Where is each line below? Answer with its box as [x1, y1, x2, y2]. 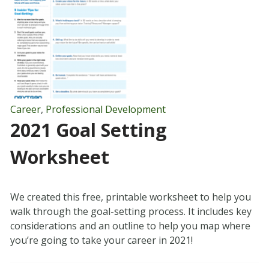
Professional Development [45, 103, 166, 116]
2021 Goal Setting [10, 118, 167, 143]
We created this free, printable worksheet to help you [10, 190, 251, 204]
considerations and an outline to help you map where [10, 219, 250, 233]
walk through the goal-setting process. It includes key [10, 205, 252, 219]
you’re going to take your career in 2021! [10, 234, 193, 247]
